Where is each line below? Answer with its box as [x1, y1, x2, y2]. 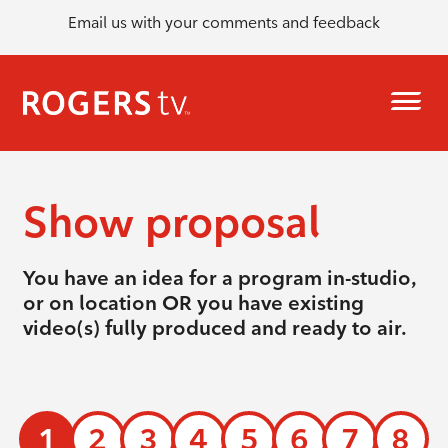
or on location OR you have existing [22, 290, 364, 315]
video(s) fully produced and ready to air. [22, 315, 407, 340]
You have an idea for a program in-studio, [22, 265, 416, 290]
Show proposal [22, 196, 320, 248]
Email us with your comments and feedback [68, 12, 380, 32]
